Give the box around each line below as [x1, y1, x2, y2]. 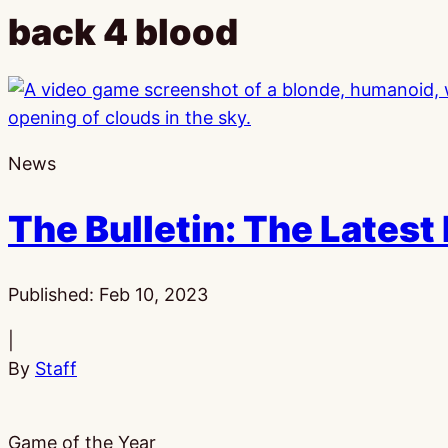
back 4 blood [8, 10, 238, 55]
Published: [8, 283, 99, 305]
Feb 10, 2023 [99, 283, 208, 305]
